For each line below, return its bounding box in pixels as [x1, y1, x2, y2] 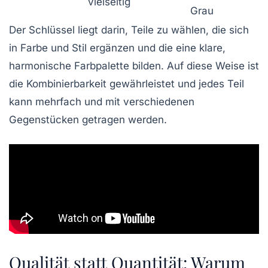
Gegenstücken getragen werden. [9, 114, 167, 126]
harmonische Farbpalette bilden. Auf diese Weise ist [9, 60, 259, 72]
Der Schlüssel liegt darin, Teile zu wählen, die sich [9, 24, 249, 36]
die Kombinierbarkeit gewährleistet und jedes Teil [9, 78, 244, 90]
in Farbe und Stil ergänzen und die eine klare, [9, 42, 226, 54]
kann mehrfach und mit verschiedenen [9, 96, 194, 108]
